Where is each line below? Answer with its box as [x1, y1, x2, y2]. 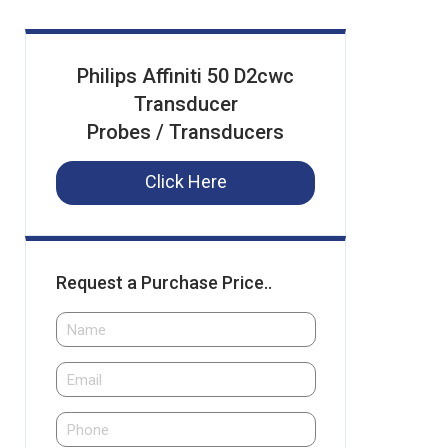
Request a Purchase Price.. [56, 272, 272, 293]
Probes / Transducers [87, 120, 284, 144]
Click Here [144, 171, 227, 192]
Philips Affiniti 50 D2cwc [77, 64, 294, 88]
